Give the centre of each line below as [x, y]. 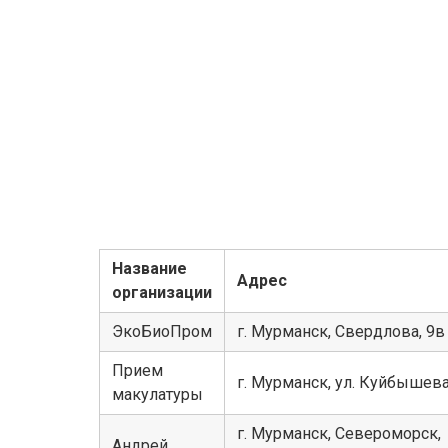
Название [149, 269]
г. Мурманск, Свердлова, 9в [341, 332]
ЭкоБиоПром [162, 332]
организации [162, 293]
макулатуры [157, 395]
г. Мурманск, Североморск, [339, 434]
